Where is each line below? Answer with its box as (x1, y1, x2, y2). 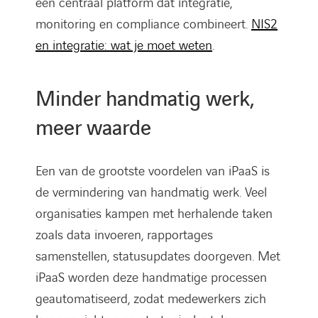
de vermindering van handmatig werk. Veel (35, 183, 267, 202)
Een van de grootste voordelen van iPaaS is (35, 162, 270, 180)
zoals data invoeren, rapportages (35, 226, 213, 244)
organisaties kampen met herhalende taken (35, 204, 273, 223)
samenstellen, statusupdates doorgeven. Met (35, 247, 280, 265)
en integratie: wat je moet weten (35, 36, 212, 55)
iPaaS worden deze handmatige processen (35, 268, 267, 287)
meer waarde (35, 114, 151, 143)
